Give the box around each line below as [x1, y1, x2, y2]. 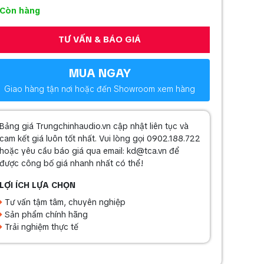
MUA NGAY [68, 65, 131, 81]
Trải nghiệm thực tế [2, 222, 78, 232]
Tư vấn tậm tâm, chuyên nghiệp [2, 197, 126, 207]
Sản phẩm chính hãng [2, 209, 88, 220]
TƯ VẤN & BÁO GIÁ [58, 34, 141, 45]
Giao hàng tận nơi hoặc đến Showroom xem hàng [4, 84, 196, 94]
